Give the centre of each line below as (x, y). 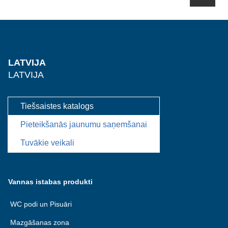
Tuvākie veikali (47, 143)
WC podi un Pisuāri (41, 204)
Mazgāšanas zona (40, 222)
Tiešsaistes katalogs (57, 106)
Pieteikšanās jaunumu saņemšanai (84, 124)
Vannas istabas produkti (50, 182)
